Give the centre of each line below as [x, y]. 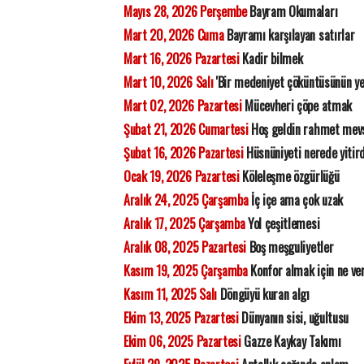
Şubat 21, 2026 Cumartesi [186, 129]
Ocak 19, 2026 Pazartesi [182, 176]
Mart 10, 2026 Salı [169, 82]
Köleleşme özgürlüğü [289, 176]
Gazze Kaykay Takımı [291, 341]
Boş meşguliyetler [290, 247]
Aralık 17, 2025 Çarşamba [184, 223]
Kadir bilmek [271, 58]
